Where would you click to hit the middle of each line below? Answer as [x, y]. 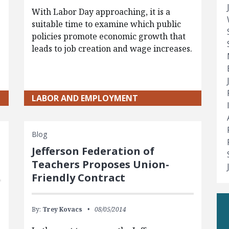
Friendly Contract [78, 177]
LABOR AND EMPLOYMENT [85, 98]
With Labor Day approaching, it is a [101, 12]
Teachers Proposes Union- [100, 164]
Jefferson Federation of [93, 151]
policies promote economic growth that [108, 36]
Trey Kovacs [62, 209]
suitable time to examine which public [106, 24]
